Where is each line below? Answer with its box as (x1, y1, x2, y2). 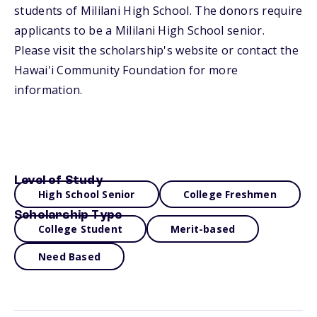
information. (14, 82, 83, 98)
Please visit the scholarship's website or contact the (14, 42, 299, 58)
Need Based (38, 250, 100, 263)
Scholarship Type (14, 209, 122, 221)
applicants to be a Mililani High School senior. (14, 23, 265, 38)
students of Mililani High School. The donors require (14, 3, 303, 18)
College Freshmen (183, 188, 277, 201)
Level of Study (14, 174, 103, 187)
